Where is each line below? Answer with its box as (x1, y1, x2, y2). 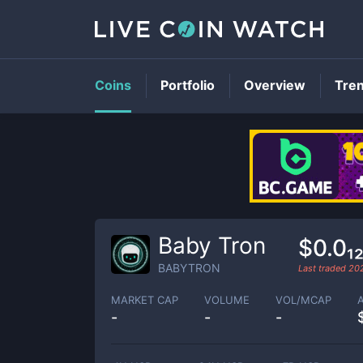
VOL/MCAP (275, 293, 331, 306)
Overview (244, 77, 305, 93)
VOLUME (204, 293, 250, 306)
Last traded (298, 262, 348, 274)
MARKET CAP (111, 293, 178, 306)
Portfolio (160, 77, 215, 93)
